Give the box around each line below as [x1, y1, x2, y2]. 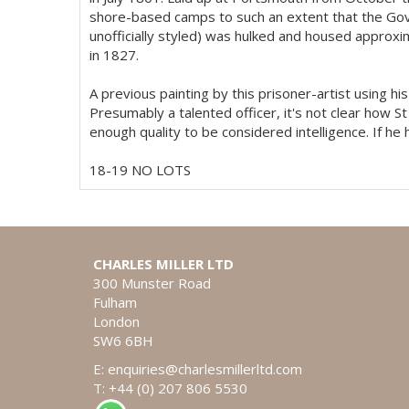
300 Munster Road [93, 274, 215, 292]
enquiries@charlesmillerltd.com [108, 360, 302, 378]
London [93, 312, 140, 330]
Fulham [93, 293, 137, 311]
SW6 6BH [93, 331, 153, 350]
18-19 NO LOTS [89, 161, 191, 179]
